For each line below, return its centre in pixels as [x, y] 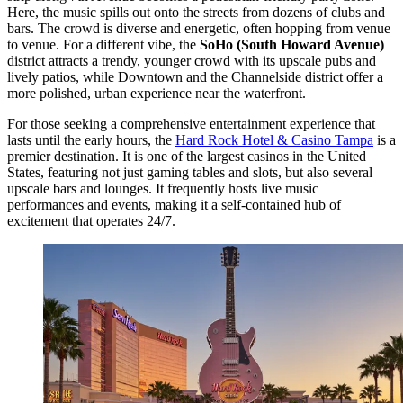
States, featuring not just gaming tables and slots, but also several [190, 173]
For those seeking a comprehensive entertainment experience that [191, 124]
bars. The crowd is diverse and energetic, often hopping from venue [199, 29]
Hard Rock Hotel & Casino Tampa [274, 140]
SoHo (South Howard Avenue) [292, 45]
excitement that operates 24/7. [91, 221]
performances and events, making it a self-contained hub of [174, 205]
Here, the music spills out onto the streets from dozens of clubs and [196, 13]
